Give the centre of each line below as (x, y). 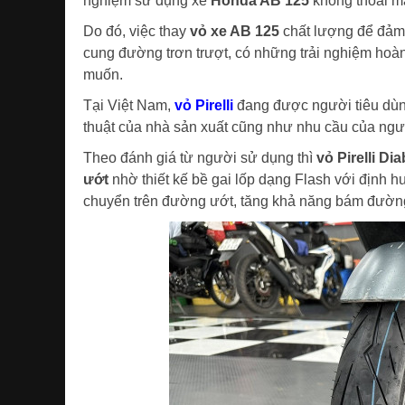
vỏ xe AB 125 (235, 31)
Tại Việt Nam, (129, 105)
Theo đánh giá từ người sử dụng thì (200, 158)
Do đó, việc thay (137, 31)
